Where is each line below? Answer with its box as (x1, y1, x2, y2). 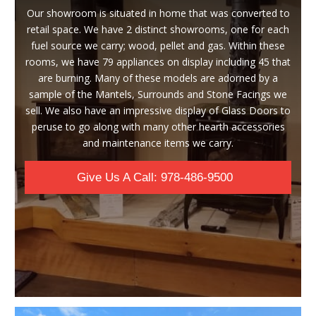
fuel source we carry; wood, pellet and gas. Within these (31, 38, 285, 52)
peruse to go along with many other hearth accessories (31, 119, 285, 133)
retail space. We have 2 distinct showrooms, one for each (27, 22, 289, 36)
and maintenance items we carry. (83, 135, 233, 150)
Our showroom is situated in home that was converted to (26, 6, 290, 20)
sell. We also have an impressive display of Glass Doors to (25, 103, 291, 117)
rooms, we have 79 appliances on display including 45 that (25, 54, 291, 68)
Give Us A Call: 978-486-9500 (76, 170, 233, 184)
